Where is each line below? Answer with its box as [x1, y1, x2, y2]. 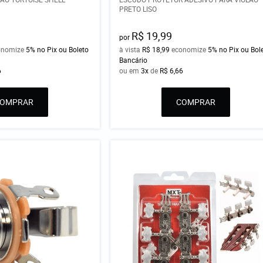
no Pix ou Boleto [37, 45, 89, 55]
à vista [119, 45, 143, 55]
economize [170, 45, 208, 55]
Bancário [119, 55, 148, 65]
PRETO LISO [119, 4, 157, 14]
